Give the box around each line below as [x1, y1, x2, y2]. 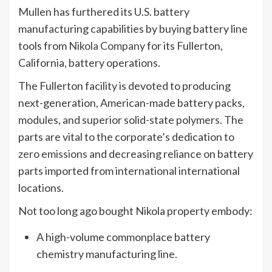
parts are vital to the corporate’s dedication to [18, 130, 234, 143]
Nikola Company [69, 39, 145, 52]
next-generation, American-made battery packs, [18, 96, 245, 109]
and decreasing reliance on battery [87, 147, 253, 160]
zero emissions [18, 147, 87, 160]
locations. [18, 181, 64, 194]
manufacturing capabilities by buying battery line [18, 22, 248, 35]
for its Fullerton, [145, 39, 223, 52]
